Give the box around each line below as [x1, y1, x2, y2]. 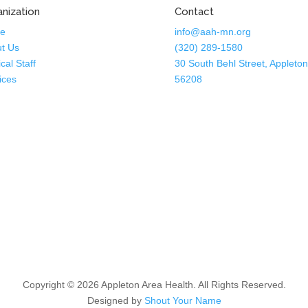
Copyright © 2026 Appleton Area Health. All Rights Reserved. [22, 279, 286, 291]
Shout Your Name [144, 295, 221, 307]
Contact [174, 5, 214, 18]
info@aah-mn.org [174, 25, 251, 37]
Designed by [87, 295, 144, 307]
